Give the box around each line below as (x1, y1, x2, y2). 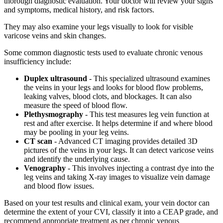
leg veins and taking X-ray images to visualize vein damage (24, 173, 210, 182)
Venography (24, 164, 66, 173)
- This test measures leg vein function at (83, 110, 209, 119)
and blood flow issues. (24, 182, 94, 191)
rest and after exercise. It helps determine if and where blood (24, 119, 213, 128)
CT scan (24, 137, 52, 146)
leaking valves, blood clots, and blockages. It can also (24, 92, 192, 101)
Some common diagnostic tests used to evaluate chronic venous (4, 48, 203, 57)
